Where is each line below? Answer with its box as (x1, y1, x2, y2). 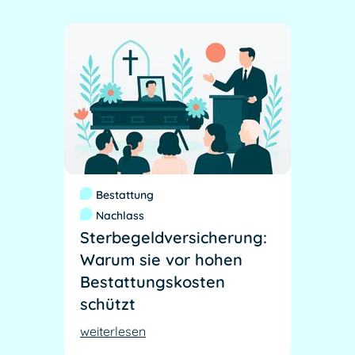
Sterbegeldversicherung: (80, 227, 267, 248)
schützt (80, 294, 136, 315)
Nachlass (96, 208, 144, 223)
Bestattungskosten (80, 272, 225, 292)
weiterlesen (80, 323, 146, 340)
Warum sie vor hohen (80, 250, 242, 270)
